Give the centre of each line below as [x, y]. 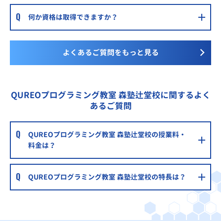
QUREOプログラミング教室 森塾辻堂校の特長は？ [107, 177]
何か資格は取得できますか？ [73, 17]
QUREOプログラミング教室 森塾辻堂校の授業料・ [107, 135]
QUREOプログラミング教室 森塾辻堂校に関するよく [110, 95]
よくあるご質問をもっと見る [110, 53]
